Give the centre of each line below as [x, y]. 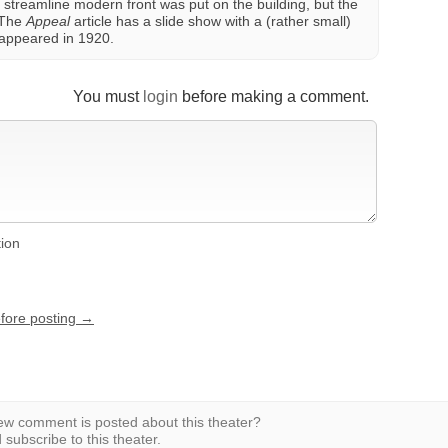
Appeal [48, 21]
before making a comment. [273, 96]
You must [108, 96]
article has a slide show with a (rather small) [210, 21]
